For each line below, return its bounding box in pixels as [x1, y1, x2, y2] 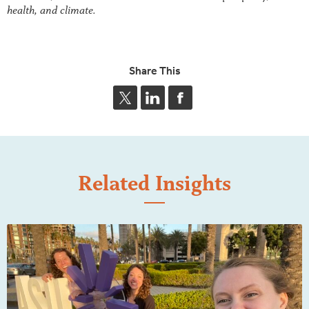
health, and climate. [7, 3, 96, 17]
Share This [128, 63, 181, 77]
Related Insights [78, 170, 231, 197]
